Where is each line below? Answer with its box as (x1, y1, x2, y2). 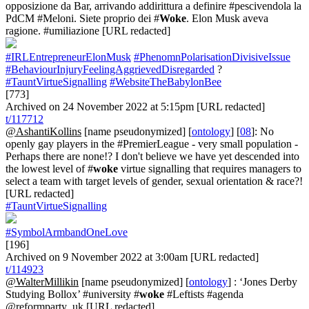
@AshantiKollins (6, 125, 81, 137)
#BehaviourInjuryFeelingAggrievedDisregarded (6, 63, 215, 75)
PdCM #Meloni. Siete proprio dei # (6, 12, 159, 24)
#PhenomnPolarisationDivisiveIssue (134, 50, 290, 63)
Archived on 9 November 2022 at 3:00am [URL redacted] (6, 250, 259, 263)
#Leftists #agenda (164, 288, 243, 300)
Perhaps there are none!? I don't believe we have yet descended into (6, 150, 299, 162)
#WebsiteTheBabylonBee (110, 75, 221, 88)
